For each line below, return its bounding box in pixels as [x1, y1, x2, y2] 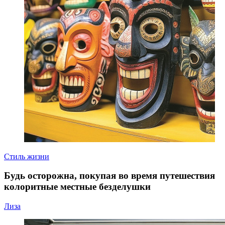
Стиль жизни [4, 152, 49, 161]
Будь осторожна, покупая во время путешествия [4, 170, 215, 181]
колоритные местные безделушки [4, 181, 151, 192]
